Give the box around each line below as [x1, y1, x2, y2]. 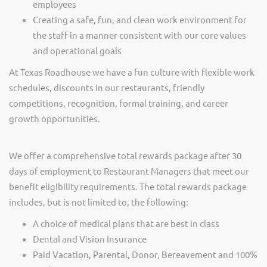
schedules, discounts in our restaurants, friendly [9, 82, 204, 93]
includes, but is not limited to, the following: [9, 196, 188, 207]
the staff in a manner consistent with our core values [33, 29, 246, 41]
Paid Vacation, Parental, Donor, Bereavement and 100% [33, 249, 257, 260]
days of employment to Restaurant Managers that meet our [9, 165, 249, 176]
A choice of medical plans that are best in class [33, 218, 219, 229]
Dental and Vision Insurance [33, 233, 147, 244]
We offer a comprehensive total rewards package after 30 [9, 150, 241, 161]
